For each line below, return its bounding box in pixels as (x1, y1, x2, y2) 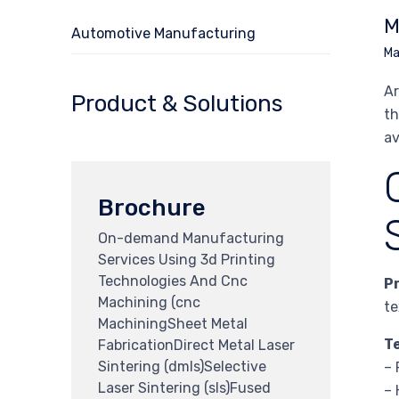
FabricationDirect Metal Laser (98, 336, 295, 354)
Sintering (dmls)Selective (98, 357, 266, 375)
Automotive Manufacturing (71, 25, 256, 42)
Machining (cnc (98, 293, 200, 311)
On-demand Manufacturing (98, 229, 284, 247)
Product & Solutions (71, 90, 283, 118)
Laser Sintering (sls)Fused (98, 379, 271, 396)
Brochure (98, 193, 206, 222)
